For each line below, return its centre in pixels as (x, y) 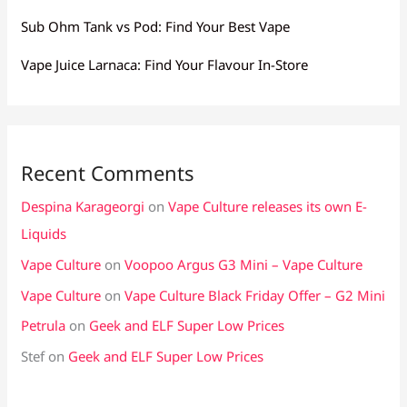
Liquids (44, 233)
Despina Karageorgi (83, 206)
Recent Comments (108, 173)
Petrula (44, 326)
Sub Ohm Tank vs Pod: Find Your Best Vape (156, 26)
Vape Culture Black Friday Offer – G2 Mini (255, 295)
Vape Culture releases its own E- (268, 206)
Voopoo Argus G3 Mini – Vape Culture (244, 264)
